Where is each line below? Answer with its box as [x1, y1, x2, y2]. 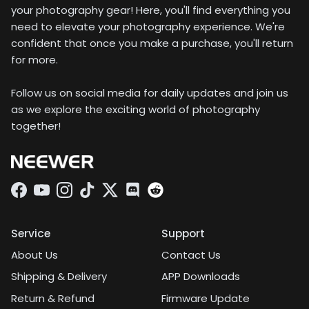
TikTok [86, 189, 117, 204]
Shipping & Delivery [11, 269, 107, 284]
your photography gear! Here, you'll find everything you [11, 2, 290, 17]
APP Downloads [161, 269, 240, 284]
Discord [132, 189, 170, 204]
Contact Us [161, 247, 221, 262]
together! [11, 118, 61, 133]
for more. [11, 52, 58, 67]
